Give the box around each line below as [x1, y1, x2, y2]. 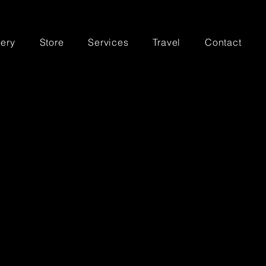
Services [88, 36, 129, 48]
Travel [153, 36, 181, 48]
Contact [205, 36, 242, 48]
